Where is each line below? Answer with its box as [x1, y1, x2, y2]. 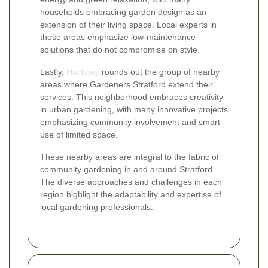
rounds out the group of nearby [99, 67, 220, 77]
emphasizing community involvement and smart [40, 117, 220, 127]
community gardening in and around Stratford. [40, 165, 215, 175]
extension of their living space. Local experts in [40, 20, 217, 30]
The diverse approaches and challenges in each [40, 177, 222, 187]
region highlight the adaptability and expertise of [40, 190, 221, 200]
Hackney [66, 67, 99, 77]
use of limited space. [40, 130, 118, 140]
